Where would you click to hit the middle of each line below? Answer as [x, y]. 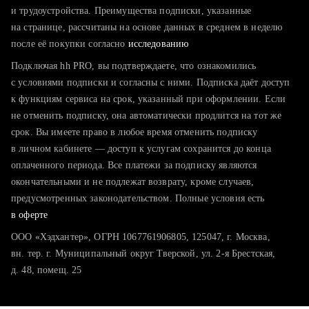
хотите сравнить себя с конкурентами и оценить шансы [159, 44]
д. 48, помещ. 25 [47, 270]
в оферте [30, 215]
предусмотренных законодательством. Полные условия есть [138, 198]
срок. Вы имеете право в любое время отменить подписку [134, 132]
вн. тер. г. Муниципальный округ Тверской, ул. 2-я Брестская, [143, 253]
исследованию [158, 44]
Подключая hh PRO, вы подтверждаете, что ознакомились [134, 66]
